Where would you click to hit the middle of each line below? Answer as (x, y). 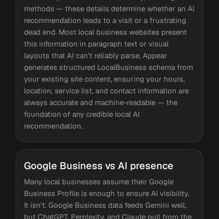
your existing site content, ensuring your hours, (104, 79)
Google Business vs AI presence (99, 166)
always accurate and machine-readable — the (101, 102)
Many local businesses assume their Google (99, 182)
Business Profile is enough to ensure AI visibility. (107, 193)
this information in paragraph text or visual (96, 44)
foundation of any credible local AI (82, 114)
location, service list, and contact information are (106, 91)
